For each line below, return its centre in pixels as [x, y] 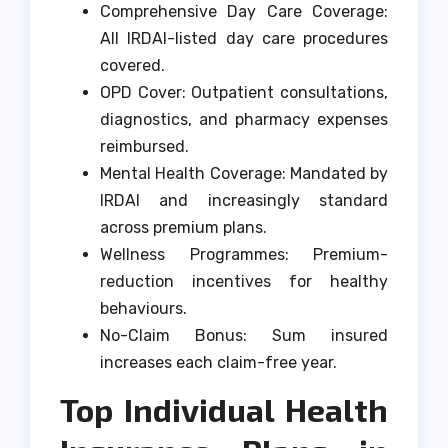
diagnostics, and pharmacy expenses [244, 120]
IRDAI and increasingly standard [244, 201]
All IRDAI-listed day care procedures [244, 39]
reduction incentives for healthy [244, 282]
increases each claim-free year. [218, 363]
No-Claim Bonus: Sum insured [244, 336]
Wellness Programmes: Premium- [244, 255]
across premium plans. [183, 228]
